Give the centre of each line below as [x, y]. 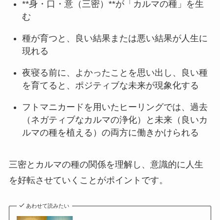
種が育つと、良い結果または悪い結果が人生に [115, 39]
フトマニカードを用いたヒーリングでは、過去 [115, 107]
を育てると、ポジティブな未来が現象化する [110, 86]
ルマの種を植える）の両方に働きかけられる [110, 133]
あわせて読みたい [48, 206]
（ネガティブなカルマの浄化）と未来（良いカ [115, 120]
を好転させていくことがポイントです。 [88, 180]
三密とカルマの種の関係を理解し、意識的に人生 [106, 165]
